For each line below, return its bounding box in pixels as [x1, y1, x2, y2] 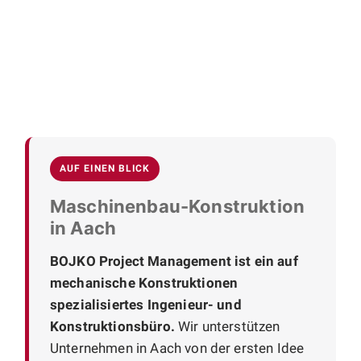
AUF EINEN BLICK [60, 162, 151, 174]
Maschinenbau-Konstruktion [50, 195, 305, 217]
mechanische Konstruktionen [50, 274, 239, 291]
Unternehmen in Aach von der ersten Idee [50, 339, 305, 356]
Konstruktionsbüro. [50, 317, 175, 334]
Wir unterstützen [174, 317, 280, 334]
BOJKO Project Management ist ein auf [50, 252, 298, 269]
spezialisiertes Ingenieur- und [50, 296, 242, 313]
